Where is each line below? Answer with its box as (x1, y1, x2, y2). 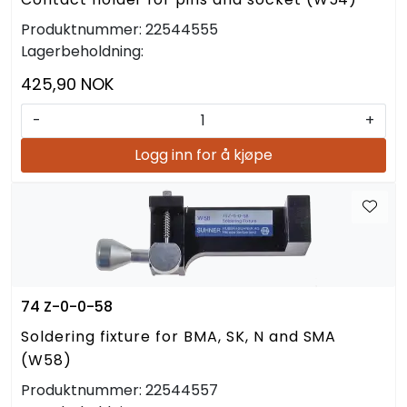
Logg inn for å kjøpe (134, 144, 273, 165)
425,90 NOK (21, 72, 114, 95)
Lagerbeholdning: (21, 40, 144, 62)
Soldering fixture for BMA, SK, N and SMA (21, 325, 337, 347)
